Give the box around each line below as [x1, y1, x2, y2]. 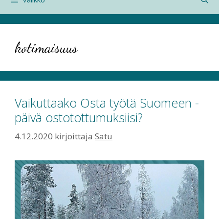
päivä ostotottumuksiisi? [15, 109, 143, 126]
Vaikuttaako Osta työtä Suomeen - [15, 94, 199, 111]
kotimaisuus [15, 39, 78, 56]
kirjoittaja [55, 130, 95, 142]
